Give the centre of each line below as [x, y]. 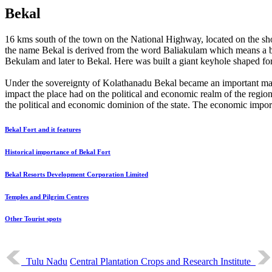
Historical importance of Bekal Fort [58, 151]
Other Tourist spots [33, 219]
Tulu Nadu [44, 262]
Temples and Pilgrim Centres [47, 196]
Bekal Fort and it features [43, 129]
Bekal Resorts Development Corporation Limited [76, 174]
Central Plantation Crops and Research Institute [163, 262]
